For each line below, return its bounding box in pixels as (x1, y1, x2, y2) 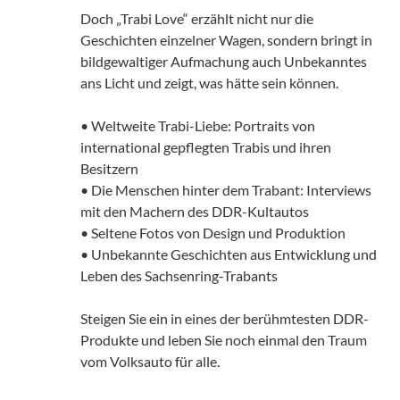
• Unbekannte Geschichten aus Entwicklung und (80, 246, 377, 263)
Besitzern (80, 160, 138, 178)
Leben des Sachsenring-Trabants (80, 267, 278, 285)
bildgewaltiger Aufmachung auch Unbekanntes (80, 53, 367, 71)
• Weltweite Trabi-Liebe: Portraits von (80, 117, 315, 135)
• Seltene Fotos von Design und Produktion (80, 224, 346, 242)
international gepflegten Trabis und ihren (80, 138, 331, 156)
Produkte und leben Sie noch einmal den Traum (80, 331, 367, 349)
